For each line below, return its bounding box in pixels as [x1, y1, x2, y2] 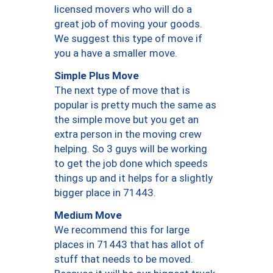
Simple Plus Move [54, 69, 139, 82]
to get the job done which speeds [54, 157, 208, 170]
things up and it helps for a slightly [54, 172, 213, 185]
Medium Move [54, 208, 122, 221]
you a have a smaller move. [54, 47, 177, 60]
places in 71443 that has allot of [54, 238, 204, 251]
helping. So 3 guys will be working [54, 143, 207, 155]
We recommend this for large [54, 224, 190, 236]
